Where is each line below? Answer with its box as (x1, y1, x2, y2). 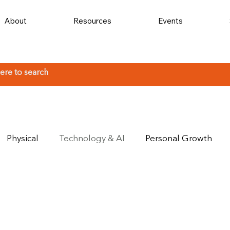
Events (158, 16, 183, 26)
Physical (7, 134, 39, 143)
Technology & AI (59, 134, 125, 143)
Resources (73, 16, 112, 26)
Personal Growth (145, 134, 213, 143)
